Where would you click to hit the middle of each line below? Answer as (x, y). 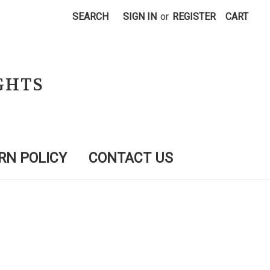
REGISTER (194, 17)
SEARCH (90, 17)
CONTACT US (131, 158)
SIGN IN (140, 17)
